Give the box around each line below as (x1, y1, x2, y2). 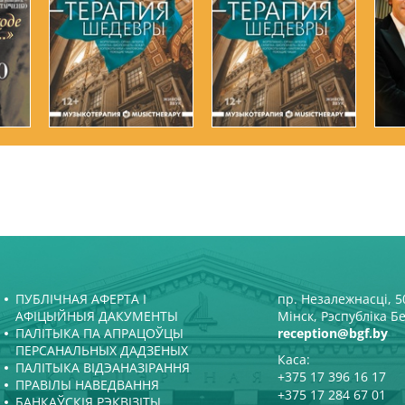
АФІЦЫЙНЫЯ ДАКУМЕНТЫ (15, 307, 178, 325)
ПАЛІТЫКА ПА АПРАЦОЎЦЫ (15, 325, 184, 343)
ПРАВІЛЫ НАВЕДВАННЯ (15, 376, 159, 394)
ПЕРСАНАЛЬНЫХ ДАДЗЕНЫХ (15, 342, 188, 360)
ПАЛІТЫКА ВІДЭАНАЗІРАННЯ (15, 359, 190, 377)
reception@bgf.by (278, 325, 388, 343)
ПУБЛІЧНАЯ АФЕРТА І (15, 290, 146, 308)
